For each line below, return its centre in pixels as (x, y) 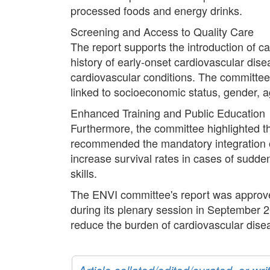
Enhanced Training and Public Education (168, 112)
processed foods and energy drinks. (156, 10)
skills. (84, 173)
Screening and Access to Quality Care (162, 31)
